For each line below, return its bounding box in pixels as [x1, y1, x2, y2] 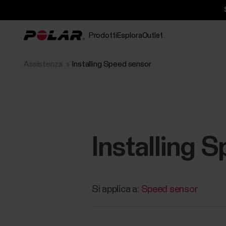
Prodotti [88, 31, 117, 39]
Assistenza [24, 60, 63, 68]
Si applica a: [92, 185, 141, 194]
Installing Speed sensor [72, 60, 151, 68]
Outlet [142, 31, 163, 39]
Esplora [117, 31, 142, 39]
